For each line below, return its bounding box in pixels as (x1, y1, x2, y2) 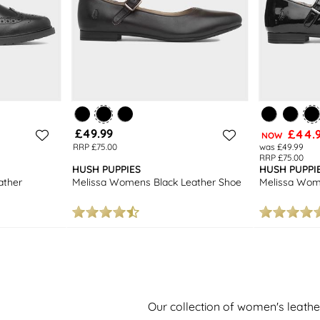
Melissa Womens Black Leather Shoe (72, 175, 242, 189)
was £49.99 (259, 141, 304, 152)
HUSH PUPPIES (72, 162, 141, 176)
